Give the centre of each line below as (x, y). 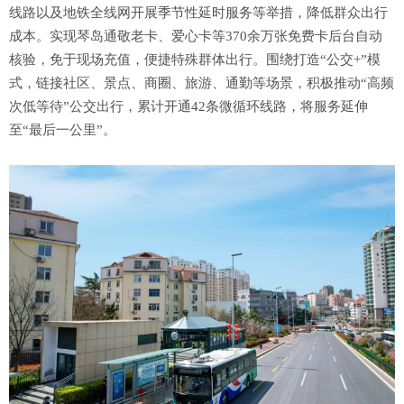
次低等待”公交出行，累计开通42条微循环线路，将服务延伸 (188, 107)
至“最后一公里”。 (63, 130)
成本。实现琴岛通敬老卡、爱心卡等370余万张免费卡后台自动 (196, 37)
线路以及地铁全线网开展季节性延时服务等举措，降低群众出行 (198, 13)
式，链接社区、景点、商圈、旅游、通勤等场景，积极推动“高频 (202, 83)
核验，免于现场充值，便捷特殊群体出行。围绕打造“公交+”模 (195, 60)
